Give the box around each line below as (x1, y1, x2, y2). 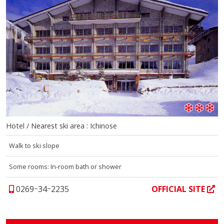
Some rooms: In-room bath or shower (9, 162, 122, 171)
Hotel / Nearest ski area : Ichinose (6, 121, 117, 131)
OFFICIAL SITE (151, 183, 207, 195)
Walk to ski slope (9, 141, 61, 150)
